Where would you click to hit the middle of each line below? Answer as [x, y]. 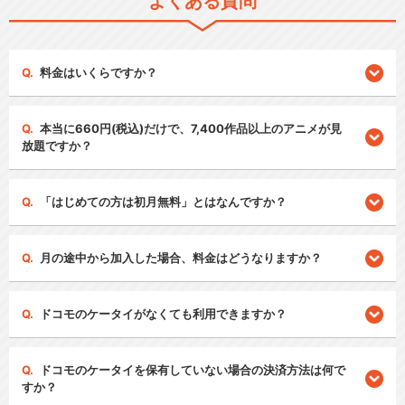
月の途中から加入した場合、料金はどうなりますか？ [181, 258]
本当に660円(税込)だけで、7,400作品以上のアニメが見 [191, 129]
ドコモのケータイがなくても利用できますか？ [164, 314]
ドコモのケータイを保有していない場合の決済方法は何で [193, 370]
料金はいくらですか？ [99, 73]
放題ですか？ [57, 146]
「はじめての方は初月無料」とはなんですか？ [164, 202]
